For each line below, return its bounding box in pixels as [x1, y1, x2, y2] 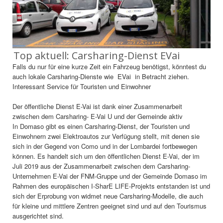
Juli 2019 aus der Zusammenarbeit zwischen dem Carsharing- [12, 161, 190, 171]
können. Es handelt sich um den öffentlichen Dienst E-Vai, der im [12, 151, 200, 161]
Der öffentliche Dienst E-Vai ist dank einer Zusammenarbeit [12, 101, 182, 111]
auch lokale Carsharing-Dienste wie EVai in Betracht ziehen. [12, 71, 189, 81]
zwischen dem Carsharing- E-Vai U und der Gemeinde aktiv [12, 111, 183, 121]
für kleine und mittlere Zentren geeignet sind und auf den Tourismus [12, 201, 207, 211]
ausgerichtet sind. [12, 211, 64, 221]
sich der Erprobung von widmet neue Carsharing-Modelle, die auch [12, 191, 203, 201]
